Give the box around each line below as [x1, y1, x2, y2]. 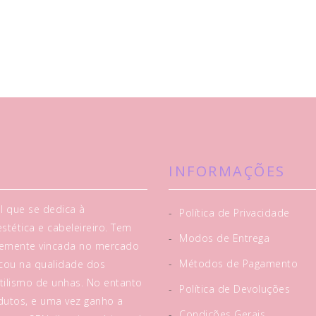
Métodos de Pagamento [176, 257, 298, 270]
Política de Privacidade [176, 206, 290, 219]
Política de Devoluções [176, 282, 290, 296]
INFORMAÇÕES [169, 162, 286, 181]
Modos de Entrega [176, 231, 269, 245]
